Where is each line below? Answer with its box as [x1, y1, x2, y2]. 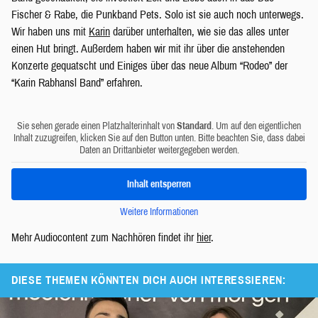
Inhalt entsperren [127, 179, 191, 190]
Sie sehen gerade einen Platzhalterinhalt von [17, 121, 177, 132]
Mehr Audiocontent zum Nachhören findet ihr [11, 231, 197, 244]
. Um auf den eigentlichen [212, 121, 301, 132]
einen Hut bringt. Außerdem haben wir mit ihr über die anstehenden [11, 43, 285, 55]
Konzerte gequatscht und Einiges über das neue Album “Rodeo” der [11, 60, 287, 72]
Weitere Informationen [120, 207, 198, 218]
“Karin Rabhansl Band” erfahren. [11, 77, 143, 89]
